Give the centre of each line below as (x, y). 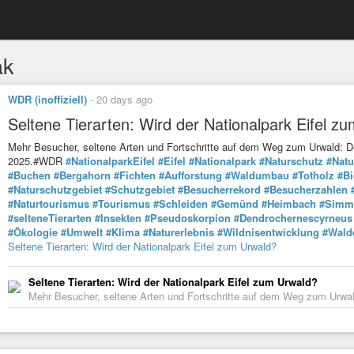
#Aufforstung (190, 175)
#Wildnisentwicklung (268, 232)
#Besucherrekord (219, 190)
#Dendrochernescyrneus (293, 218)
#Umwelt (82, 232)
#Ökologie (33, 232)
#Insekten (118, 218)
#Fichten (135, 175)
